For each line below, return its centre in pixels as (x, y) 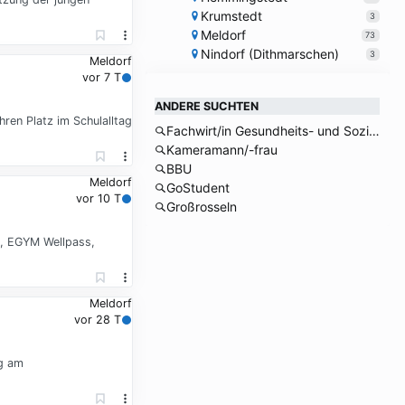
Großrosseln (201, 207)
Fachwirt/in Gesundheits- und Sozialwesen (374, 131)
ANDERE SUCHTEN (207, 107)
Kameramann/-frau (221, 150)
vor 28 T (97, 320)
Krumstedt (231, 16)
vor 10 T (98, 199)
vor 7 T (101, 78)
